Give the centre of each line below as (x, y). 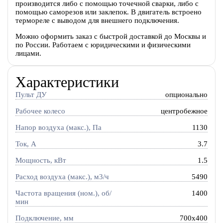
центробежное (184, 111)
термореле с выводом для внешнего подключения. (97, 21)
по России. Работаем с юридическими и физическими (103, 45)
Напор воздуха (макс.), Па (58, 127)
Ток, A (26, 144)
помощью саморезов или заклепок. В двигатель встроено (108, 12)
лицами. (28, 54)
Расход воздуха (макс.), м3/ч (62, 176)
